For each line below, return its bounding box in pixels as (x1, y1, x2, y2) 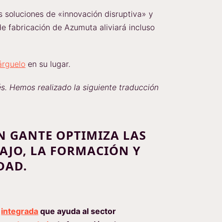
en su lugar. (25, 59, 71, 69)
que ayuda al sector (38, 206, 116, 216)
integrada (1, 206, 39, 216)
